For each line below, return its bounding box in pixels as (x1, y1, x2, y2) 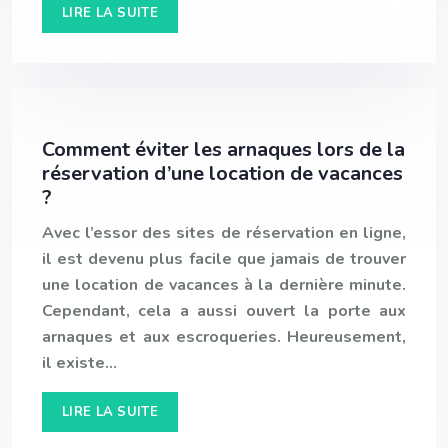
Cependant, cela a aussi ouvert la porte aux (42, 300, 406, 323)
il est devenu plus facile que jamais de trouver (42, 248, 406, 271)
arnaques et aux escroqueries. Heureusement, (42, 326, 406, 349)
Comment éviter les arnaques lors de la (42, 136, 405, 164)
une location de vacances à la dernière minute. (42, 274, 406, 297)
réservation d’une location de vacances (42, 160, 403, 188)
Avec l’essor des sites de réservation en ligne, (42, 222, 406, 245)
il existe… (42, 352, 117, 375)
